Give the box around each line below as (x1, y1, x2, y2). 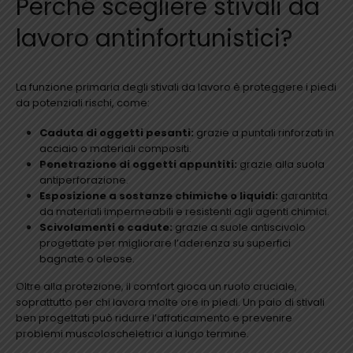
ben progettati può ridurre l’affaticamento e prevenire (16, 310, 292, 326)
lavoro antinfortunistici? (16, 21, 292, 54)
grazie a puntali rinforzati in (193, 125, 334, 141)
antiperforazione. (39, 173, 128, 188)
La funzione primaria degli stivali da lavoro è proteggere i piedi (16, 79, 336, 95)
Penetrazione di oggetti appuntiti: (39, 157, 237, 173)
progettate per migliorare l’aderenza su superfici (39, 236, 291, 251)
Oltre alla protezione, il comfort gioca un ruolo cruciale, (16, 279, 297, 295)
